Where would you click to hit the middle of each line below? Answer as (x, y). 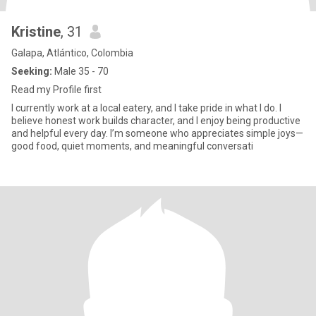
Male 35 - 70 (80, 71)
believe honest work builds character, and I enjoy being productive (156, 121)
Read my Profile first (56, 90)
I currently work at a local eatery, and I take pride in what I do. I (146, 108)
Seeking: (32, 71)
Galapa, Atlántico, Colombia (72, 53)
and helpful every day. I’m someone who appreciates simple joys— (157, 133)
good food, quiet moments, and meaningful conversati (132, 146)
